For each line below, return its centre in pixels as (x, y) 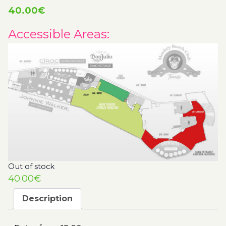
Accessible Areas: (59, 34)
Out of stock (31, 166)
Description (47, 198)
